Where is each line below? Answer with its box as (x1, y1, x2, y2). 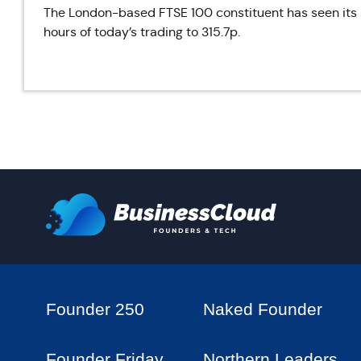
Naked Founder (202, 300, 322, 318)
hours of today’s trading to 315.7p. (44, 24, 240, 39)
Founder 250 (46, 300, 144, 318)
